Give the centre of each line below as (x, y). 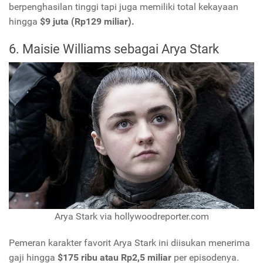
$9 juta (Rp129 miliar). (87, 21)
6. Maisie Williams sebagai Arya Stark (114, 48)
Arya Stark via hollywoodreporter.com (131, 217)
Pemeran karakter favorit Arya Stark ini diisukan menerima (129, 243)
